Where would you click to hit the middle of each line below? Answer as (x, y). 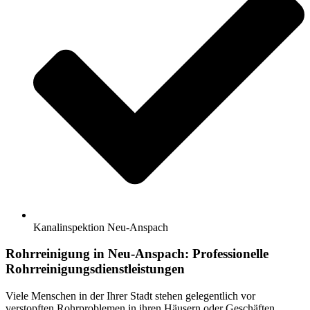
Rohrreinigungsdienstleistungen (95, 269)
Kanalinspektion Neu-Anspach (101, 227)
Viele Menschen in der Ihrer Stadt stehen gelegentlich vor (130, 296)
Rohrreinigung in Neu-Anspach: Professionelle (137, 254)
